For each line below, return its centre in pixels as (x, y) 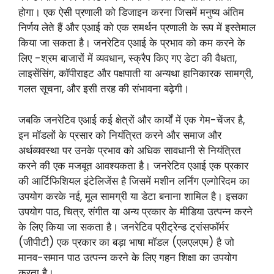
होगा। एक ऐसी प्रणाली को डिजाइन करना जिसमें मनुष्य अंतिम (131, 13)
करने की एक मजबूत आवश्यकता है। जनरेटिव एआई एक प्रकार (133, 165)
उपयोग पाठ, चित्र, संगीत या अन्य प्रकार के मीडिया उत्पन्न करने (135, 211)
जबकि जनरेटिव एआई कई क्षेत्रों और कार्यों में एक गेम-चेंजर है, (131, 120)
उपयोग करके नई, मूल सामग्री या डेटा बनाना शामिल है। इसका (133, 196)
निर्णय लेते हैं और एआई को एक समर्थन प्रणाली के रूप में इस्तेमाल (137, 28)
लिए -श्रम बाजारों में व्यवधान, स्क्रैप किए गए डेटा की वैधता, (128, 58)
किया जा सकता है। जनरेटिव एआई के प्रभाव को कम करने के (132, 43)
